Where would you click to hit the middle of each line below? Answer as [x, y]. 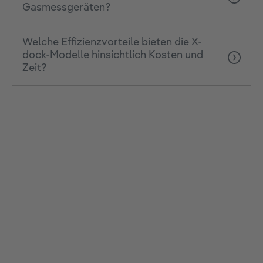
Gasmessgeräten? [67, 8]
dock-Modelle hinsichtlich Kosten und [113, 55]
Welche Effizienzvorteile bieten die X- [112, 43]
